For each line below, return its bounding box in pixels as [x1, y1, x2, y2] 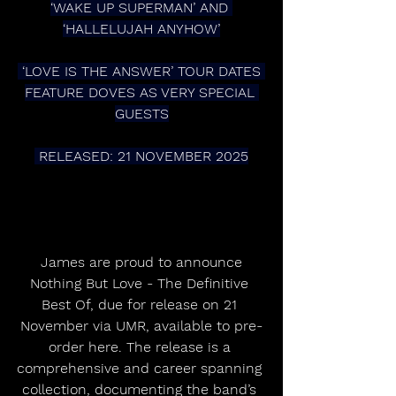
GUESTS [114, 105, 169, 122]
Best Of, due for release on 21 [42, 296, 241, 313]
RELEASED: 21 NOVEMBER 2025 [39, 148, 248, 164]
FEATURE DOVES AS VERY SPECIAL [24, 84, 259, 101]
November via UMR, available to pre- [20, 317, 263, 334]
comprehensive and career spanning [17, 360, 266, 377]
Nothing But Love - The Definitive [30, 275, 253, 292]
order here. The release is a [48, 339, 235, 355]
